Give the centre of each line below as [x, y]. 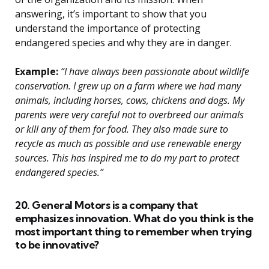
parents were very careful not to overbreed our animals [129, 115]
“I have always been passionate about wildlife [154, 72]
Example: [37, 72]
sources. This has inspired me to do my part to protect [127, 158]
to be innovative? [57, 245]
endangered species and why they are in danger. [123, 43]
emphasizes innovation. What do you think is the [134, 219]
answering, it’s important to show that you [111, 14]
